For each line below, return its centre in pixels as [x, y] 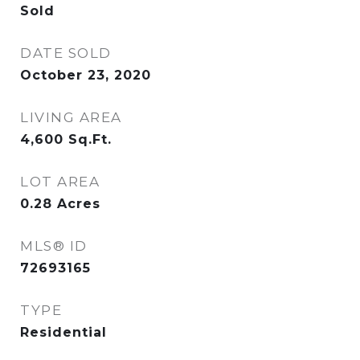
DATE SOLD [66, 53]
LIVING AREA [71, 117]
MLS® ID [54, 246]
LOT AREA [60, 182]
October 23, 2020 [86, 75]
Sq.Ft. [90, 139]
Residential [63, 332]
